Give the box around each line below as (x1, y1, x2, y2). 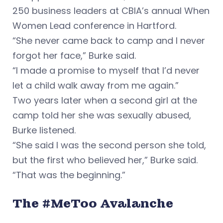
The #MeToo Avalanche (12, 196, 173, 212)
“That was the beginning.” (12, 169, 125, 182)
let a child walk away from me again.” (12, 79, 179, 92)
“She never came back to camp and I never (12, 34, 205, 47)
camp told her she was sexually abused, (12, 109, 191, 122)
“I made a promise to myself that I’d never (12, 64, 200, 77)
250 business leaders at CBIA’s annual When (12, 4, 210, 17)
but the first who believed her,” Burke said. (12, 154, 198, 167)
